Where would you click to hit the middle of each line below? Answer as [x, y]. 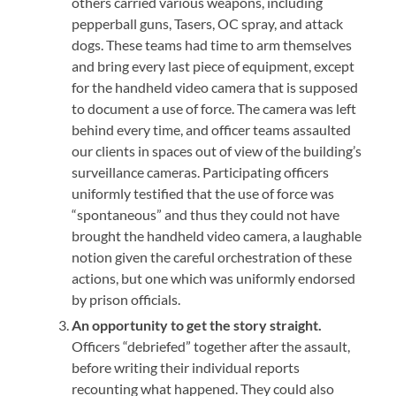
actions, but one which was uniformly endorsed [214, 278]
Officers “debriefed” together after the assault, [211, 346]
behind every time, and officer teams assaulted [212, 129]
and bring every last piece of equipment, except [213, 65]
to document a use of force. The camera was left [214, 108]
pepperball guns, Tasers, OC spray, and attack [208, 23]
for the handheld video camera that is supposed [215, 87]
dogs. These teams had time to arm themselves [212, 44]
